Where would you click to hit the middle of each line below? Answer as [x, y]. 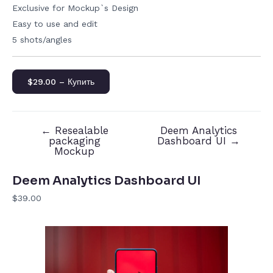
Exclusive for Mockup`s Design [75, 8]
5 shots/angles [42, 40]
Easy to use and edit [55, 24]
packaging [74, 141]
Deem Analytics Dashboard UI [107, 181]
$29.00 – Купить [61, 82]
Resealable [80, 131]
